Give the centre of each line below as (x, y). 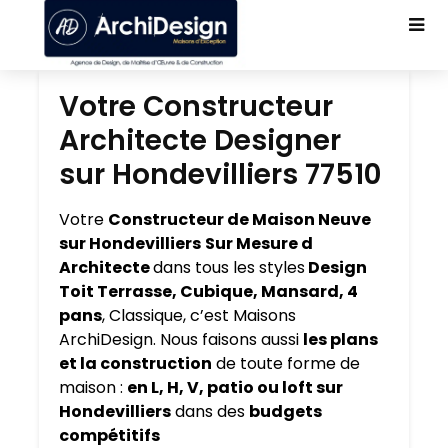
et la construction (135, 363)
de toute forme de (286, 363)
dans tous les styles (229, 267)
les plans (340, 339)
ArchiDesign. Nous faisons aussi (181, 339)
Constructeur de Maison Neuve (239, 219)
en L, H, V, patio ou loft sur (235, 387)
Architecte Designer (200, 140)
